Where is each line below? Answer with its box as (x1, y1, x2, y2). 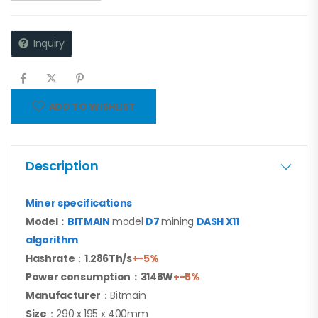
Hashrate (26, 251, 75, 266)
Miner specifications (26, 196, 132, 211)
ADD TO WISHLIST (48, 99, 136, 114)
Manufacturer (26, 288, 101, 303)
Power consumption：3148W (26, 270, 173, 285)
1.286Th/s (84, 251, 132, 266)
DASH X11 (196, 214, 239, 229)
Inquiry (33, 36, 65, 51)
